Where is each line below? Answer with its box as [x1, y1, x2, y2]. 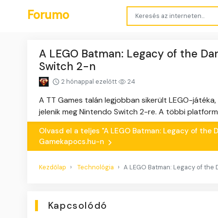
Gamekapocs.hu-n [39, 137, 106, 147]
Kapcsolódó [48, 200, 108, 212]
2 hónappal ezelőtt [60, 77, 118, 86]
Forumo [27, 7, 69, 22]
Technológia [77, 163, 114, 172]
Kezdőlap [39, 163, 66, 172]
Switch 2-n [39, 59, 96, 73]
